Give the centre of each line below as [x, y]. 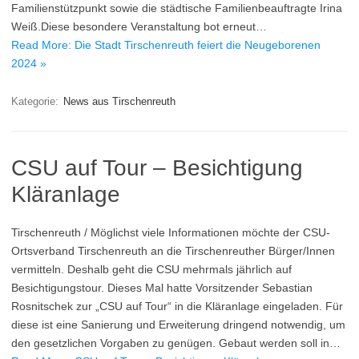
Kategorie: [36, 102]
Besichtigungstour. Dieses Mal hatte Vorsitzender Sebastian [162, 288]
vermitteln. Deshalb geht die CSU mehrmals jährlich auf [151, 270]
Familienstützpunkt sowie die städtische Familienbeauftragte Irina [177, 8]
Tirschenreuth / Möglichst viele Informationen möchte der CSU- [171, 233]
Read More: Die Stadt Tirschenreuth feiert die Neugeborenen [166, 45]
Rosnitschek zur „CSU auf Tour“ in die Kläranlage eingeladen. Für [177, 307]
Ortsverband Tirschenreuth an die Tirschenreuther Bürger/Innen [173, 251]
